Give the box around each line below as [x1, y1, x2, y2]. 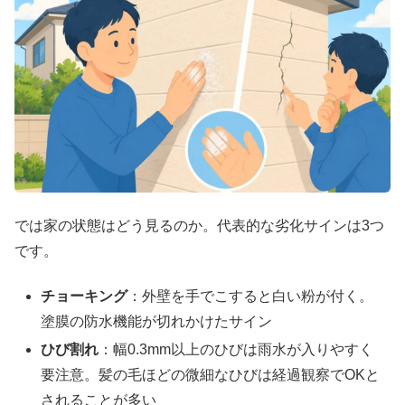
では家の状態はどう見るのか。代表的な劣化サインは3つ [14, 217, 384, 233]
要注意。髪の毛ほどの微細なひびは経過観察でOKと [41, 367, 381, 383]
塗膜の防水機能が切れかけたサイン [41, 314, 273, 330]
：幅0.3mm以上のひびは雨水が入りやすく [99, 342, 374, 358]
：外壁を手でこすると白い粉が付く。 [127, 288, 374, 305]
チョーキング [41, 288, 128, 305]
